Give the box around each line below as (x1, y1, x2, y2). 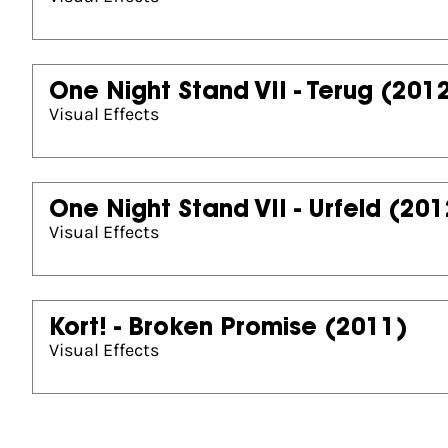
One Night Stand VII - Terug (49, 81, 373, 105)
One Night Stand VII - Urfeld (49, 199, 381, 223)
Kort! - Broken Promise (49, 317, 317, 341)
